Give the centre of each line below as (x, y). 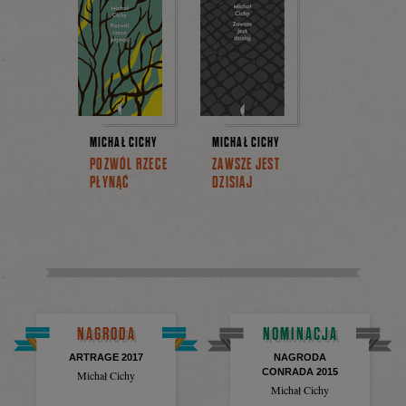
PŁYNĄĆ (110, 183)
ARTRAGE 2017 (106, 358)
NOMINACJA (300, 334)
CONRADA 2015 (300, 372)
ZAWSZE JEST (246, 164)
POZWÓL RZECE (129, 164)
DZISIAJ (232, 183)
